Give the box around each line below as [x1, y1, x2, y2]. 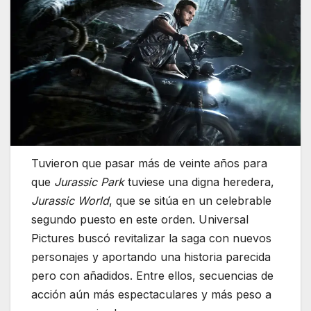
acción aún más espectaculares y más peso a [31, 287, 271, 302]
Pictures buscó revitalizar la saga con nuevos [31, 231, 271, 246]
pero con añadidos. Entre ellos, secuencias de [31, 269, 274, 283]
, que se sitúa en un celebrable [109, 194, 271, 208]
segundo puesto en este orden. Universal [31, 212, 249, 227]
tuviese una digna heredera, [124, 175, 274, 190]
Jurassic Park [54, 175, 124, 190]
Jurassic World [31, 194, 109, 208]
